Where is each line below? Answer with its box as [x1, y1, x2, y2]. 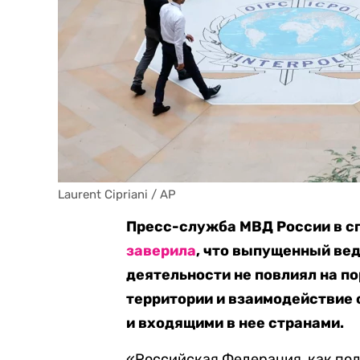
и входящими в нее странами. [126, 314, 345, 332]
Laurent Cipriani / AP [58, 187, 176, 202]
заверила [126, 242, 197, 260]
